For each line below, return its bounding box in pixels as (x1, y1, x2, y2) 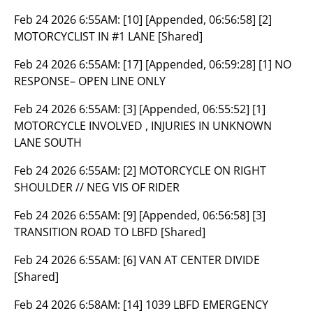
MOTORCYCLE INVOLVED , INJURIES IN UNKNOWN (14, 118, 272, 133)
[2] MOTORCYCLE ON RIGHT (123, 163, 266, 178)
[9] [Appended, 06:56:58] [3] (123, 208, 265, 223)
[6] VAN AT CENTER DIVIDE (123, 252, 260, 268)
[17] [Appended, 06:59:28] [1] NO (123, 57, 291, 72)
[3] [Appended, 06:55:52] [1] (123, 101, 265, 117)
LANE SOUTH (14, 135, 82, 150)
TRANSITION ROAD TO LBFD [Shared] (14, 224, 205, 240)
